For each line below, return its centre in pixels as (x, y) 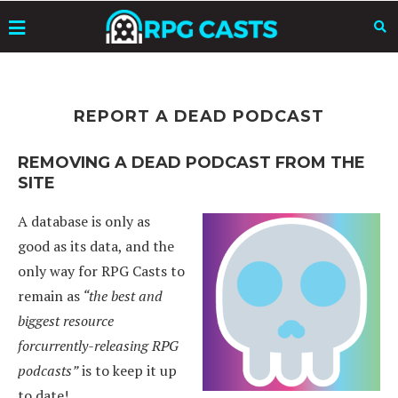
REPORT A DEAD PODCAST (199, 116)
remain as (49, 296)
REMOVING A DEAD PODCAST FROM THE (191, 163)
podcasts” (48, 370)
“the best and (121, 296)
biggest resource (66, 321)
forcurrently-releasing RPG (98, 346)
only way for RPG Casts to (101, 271)
